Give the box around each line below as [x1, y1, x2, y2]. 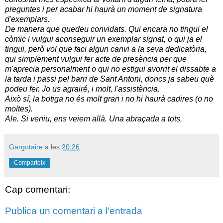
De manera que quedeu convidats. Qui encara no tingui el [5, 24, 208, 33]
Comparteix [14, 159, 45, 166]
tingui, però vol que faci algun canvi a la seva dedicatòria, [5, 44, 207, 53]
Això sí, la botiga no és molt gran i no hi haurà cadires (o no [5, 94, 213, 103]
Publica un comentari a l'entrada [5, 206, 142, 217]
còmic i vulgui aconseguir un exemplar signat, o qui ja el [5, 34, 202, 43]
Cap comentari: [5, 184, 70, 195]
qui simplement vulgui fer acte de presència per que [5, 54, 187, 63]
